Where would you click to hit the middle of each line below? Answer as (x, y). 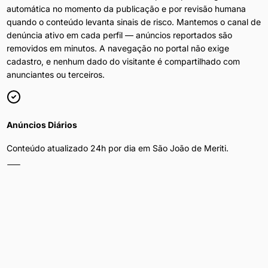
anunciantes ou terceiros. (55, 74)
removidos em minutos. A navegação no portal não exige (118, 48)
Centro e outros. (38, 235)
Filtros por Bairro (41, 198)
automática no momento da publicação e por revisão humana (126, 8)
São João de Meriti (189, 148)
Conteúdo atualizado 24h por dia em (79, 148)
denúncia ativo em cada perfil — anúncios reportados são (119, 35)
